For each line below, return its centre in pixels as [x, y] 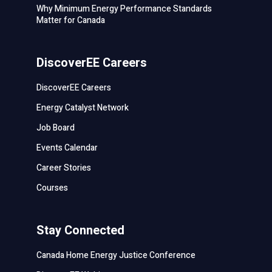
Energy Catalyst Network [82, 107]
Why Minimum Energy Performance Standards [124, 8]
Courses [52, 188]
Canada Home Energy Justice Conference [116, 255]
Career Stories [63, 168]
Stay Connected [80, 230]
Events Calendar [67, 148]
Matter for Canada [70, 20]
